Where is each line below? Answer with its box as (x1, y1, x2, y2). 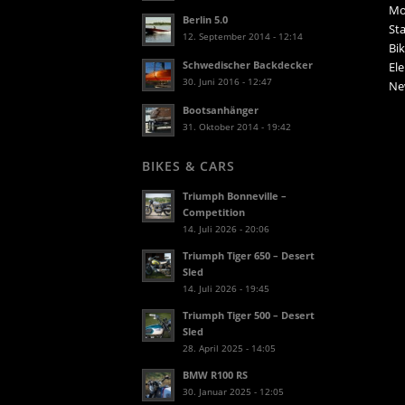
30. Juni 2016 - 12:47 (183, 75, 272, 89)
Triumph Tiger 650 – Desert (183, 249, 315, 263)
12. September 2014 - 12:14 (183, 30, 303, 43)
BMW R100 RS (183, 368, 248, 382)
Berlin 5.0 (183, 13, 228, 27)
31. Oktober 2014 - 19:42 (183, 120, 291, 134)
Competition (183, 205, 245, 220)
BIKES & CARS (142, 157, 235, 175)
